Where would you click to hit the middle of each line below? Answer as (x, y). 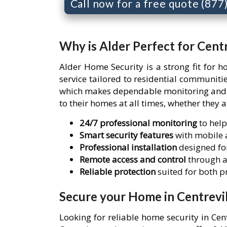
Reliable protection (118, 171)
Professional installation (128, 147)
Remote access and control (133, 159)
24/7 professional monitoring (138, 123)
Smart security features (126, 135)
